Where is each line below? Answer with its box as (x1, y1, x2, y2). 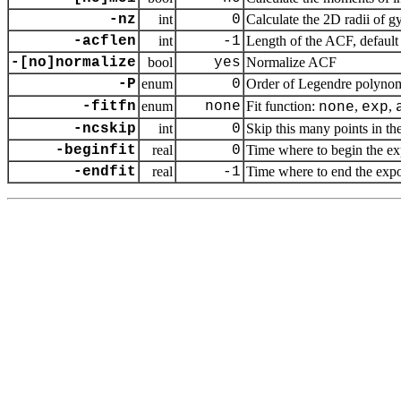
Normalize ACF (246, 55, 337, 70)
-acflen (73, 33, 136, 49)
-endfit (73, 164, 136, 180)
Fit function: (246, 98, 319, 114)
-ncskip (73, 121, 136, 137)
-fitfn (82, 98, 136, 115)
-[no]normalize (11, 55, 136, 71)
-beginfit (55, 142, 136, 158)
